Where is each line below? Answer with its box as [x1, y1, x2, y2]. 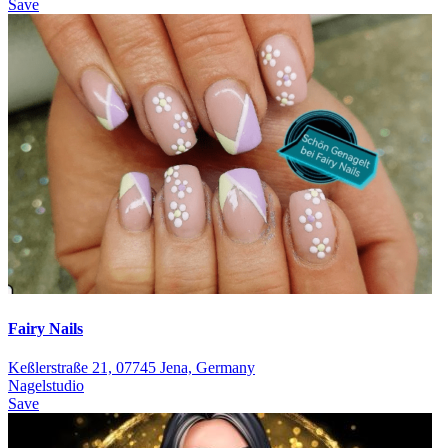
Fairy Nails [8, 319, 83, 337]
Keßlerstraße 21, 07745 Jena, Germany [8, 358, 255, 376]
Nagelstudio [8, 376, 84, 394]
